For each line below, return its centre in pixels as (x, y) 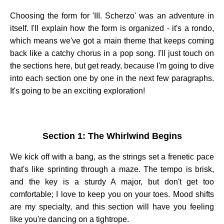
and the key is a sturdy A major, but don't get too (112, 181)
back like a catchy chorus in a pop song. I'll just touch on (112, 53)
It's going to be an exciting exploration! (77, 90)
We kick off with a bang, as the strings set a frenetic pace (112, 156)
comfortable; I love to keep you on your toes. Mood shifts (112, 194)
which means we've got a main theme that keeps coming (112, 40)
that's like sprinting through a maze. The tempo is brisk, (112, 169)
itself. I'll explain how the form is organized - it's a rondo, (112, 28)
